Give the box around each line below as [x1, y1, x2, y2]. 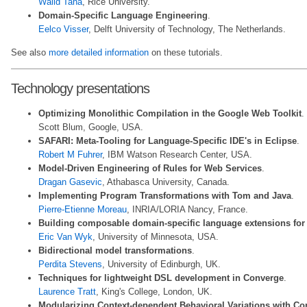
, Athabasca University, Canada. [102, 176, 230, 187]
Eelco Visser [38, 24, 88, 35]
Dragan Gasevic [38, 176, 102, 187]
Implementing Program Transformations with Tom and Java [38, 190, 291, 201]
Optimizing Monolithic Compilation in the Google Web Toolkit [38, 108, 302, 119]
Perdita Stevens [38, 258, 102, 269]
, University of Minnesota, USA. [93, 231, 219, 242]
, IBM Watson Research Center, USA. [102, 149, 252, 160]
